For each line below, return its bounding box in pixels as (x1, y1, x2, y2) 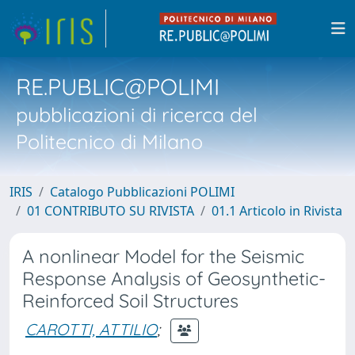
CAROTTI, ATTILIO (25, 319, 157, 339)
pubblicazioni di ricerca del (16, 102, 258, 127)
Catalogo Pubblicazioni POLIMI (50, 183, 235, 200)
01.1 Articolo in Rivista (212, 202, 342, 219)
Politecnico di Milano (16, 129, 203, 154)
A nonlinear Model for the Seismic (22, 245, 304, 268)
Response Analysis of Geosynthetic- (22, 267, 326, 290)
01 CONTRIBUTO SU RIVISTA (27, 202, 194, 219)
